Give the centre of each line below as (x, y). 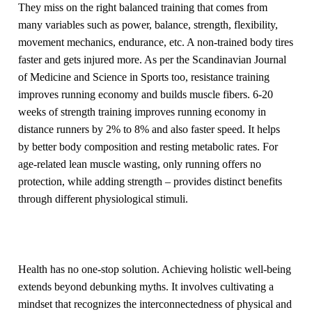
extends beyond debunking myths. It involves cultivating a (146, 287)
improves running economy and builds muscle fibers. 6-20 (146, 94)
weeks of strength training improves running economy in (142, 111)
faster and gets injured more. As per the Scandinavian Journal (153, 59)
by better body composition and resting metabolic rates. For (148, 146)
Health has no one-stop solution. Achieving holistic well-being (155, 270)
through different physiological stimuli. (103, 198)
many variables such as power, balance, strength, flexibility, (148, 24)
